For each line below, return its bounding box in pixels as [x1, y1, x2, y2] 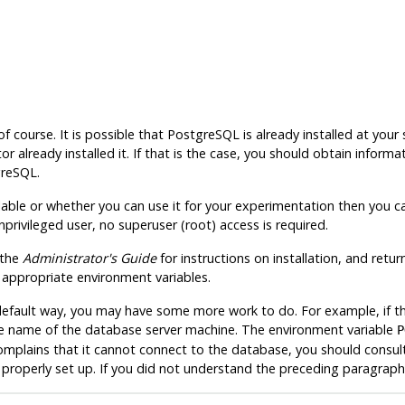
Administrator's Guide [22, 250, 156, 268]
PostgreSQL [166, 126, 240, 144]
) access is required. [211, 216, 328, 234]
